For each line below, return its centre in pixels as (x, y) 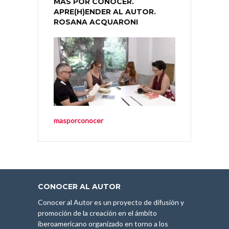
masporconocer (78, 121)
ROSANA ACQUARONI (96, 22)
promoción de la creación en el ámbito (97, 213)
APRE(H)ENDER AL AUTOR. (105, 12)
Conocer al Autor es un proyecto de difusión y (111, 202)
